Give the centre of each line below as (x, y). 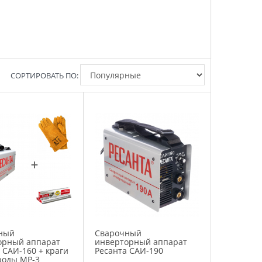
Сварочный (118, 233)
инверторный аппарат (141, 242)
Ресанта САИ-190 (129, 250)
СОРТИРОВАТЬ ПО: (44, 75)
